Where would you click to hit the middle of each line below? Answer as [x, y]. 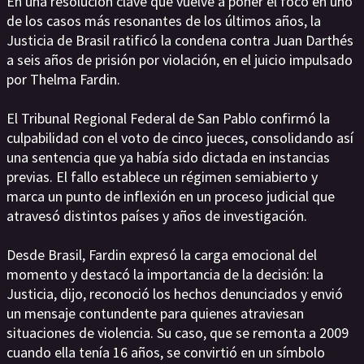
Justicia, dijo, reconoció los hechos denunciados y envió [175, 294]
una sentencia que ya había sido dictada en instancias [168, 158]
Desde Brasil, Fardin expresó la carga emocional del [162, 255]
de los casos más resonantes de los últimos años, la [164, 21]
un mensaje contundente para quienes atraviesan [155, 314]
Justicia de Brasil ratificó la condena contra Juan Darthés [180, 41]
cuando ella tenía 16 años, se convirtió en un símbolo [166, 353]
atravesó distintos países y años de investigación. [157, 216]
